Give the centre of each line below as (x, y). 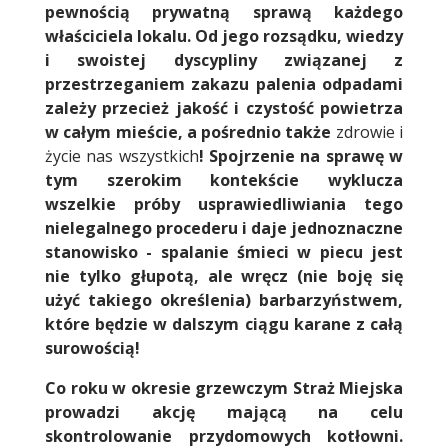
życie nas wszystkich (122, 156)
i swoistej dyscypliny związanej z (224, 60)
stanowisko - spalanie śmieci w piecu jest (224, 252)
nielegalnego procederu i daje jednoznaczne (224, 228)
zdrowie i (367, 132)
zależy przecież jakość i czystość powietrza (224, 108)
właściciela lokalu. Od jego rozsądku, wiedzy (224, 36)
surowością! (92, 348)
